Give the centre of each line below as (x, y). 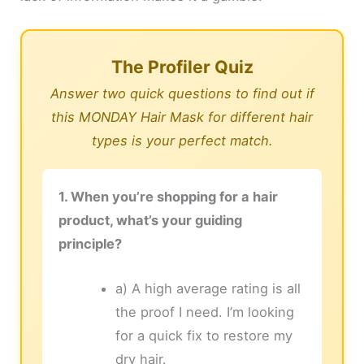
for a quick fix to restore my (204, 336)
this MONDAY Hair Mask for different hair (182, 117)
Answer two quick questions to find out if (182, 94)
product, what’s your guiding (151, 221)
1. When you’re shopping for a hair (169, 197)
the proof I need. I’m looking (204, 312)
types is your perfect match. (182, 141)
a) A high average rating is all (208, 289)
